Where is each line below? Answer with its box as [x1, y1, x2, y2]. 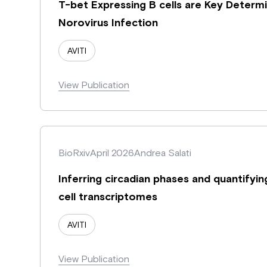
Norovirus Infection [58, 15, 159, 29]
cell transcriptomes [58, 190, 158, 203]
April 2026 [90, 147, 135, 158]
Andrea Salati [134, 147, 192, 158]
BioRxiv [58, 147, 91, 158]
